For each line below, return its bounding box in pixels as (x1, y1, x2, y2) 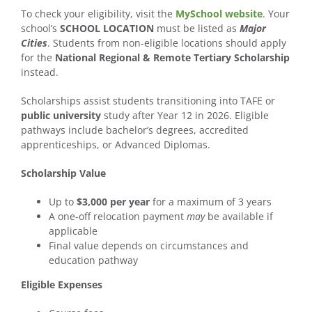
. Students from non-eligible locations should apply (47, 36, 286, 50)
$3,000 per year (76, 195, 150, 209)
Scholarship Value (20, 166, 106, 180)
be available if (204, 210, 273, 224)
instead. (20, 65, 58, 79)
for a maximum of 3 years (149, 195, 272, 209)
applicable (48, 224, 97, 238)
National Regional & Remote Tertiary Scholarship (54, 51, 290, 65)
